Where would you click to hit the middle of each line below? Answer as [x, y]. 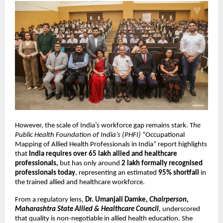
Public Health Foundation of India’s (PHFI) [78, 135]
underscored [181, 209]
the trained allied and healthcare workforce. [80, 182]
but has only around [90, 163]
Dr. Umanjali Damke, [117, 200]
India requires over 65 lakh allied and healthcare [103, 154]
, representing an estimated [117, 173]
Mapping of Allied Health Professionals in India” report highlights [111, 144]
